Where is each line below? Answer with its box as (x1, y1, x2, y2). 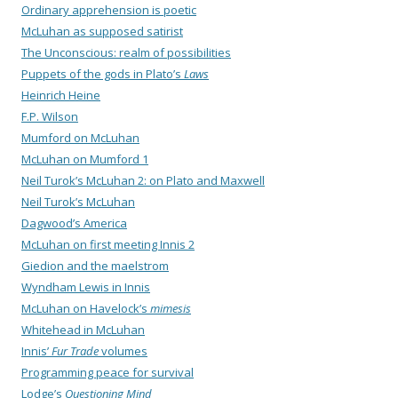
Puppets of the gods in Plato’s (21, 66, 184, 83)
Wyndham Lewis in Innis (21, 279, 150, 296)
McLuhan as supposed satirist (21, 23, 183, 40)
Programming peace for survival (21, 364, 194, 381)
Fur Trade (52, 343, 99, 360)
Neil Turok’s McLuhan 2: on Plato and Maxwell (21, 172, 265, 189)
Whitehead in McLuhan (21, 322, 145, 338)
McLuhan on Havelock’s (21, 300, 150, 317)
